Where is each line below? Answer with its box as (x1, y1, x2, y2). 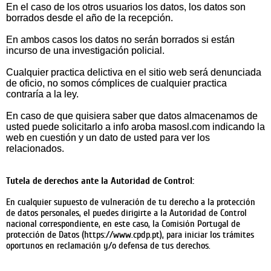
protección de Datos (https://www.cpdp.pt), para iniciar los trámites (6, 229, 254, 240)
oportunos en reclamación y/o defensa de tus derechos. (6, 240, 211, 251)
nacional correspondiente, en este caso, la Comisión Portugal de (6, 218, 240, 229)
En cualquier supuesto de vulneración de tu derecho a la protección (6, 197, 255, 207)
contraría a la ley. (6, 89, 79, 99)
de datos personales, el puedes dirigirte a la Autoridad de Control (6, 207, 247, 218)
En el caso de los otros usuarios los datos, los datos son (6, 2, 246, 12)
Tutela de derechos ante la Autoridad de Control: (6, 175, 194, 186)
